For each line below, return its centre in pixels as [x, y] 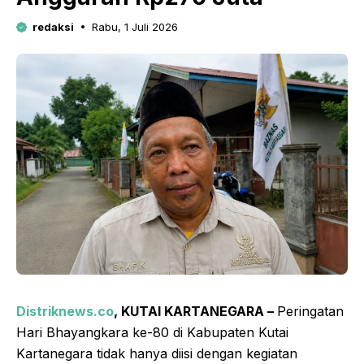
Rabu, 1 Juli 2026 [135, 26]
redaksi [53, 26]
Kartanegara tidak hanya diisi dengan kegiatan [157, 353]
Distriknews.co [65, 311]
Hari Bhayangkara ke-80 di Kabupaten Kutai [152, 332]
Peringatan [310, 311]
